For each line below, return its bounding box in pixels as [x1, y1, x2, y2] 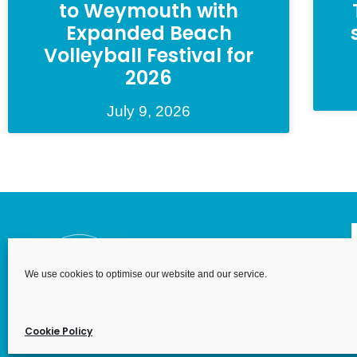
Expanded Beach [65, 20, 232, 47]
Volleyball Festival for [44, 42, 254, 69]
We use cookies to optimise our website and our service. [25, 269, 267, 280]
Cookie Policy [25, 324, 92, 338]
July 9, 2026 [107, 103, 191, 120]
